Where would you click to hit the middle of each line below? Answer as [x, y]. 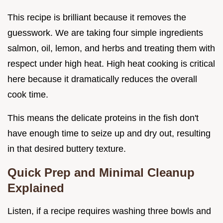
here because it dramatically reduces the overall [102, 79]
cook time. [28, 94]
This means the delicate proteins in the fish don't [103, 118]
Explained [36, 188]
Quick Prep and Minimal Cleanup [101, 172]
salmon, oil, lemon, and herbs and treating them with [111, 48]
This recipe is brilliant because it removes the [97, 17]
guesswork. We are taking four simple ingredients [105, 33]
